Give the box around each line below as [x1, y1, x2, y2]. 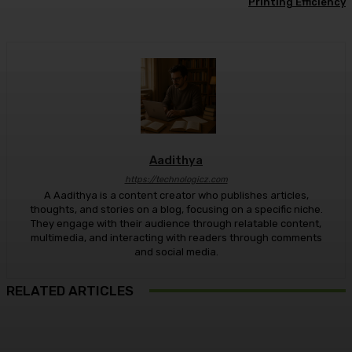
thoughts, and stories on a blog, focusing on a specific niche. [29, 203, 323, 216]
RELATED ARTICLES [6, 283, 134, 299]
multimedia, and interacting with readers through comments [30, 232, 322, 244]
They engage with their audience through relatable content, [31, 218, 321, 230]
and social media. [134, 246, 218, 258]
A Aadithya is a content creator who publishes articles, [43, 189, 309, 202]
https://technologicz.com [124, 174, 228, 185]
